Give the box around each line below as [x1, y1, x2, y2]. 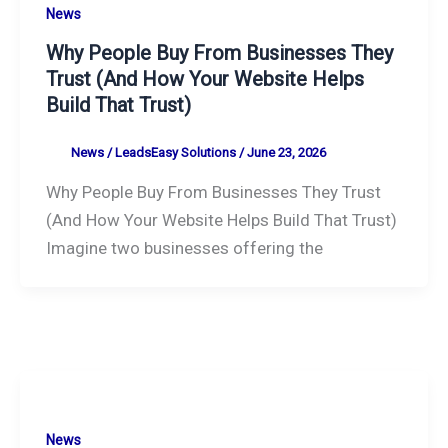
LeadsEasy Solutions [114, 145, 239, 161]
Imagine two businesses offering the [45, 237, 323, 258]
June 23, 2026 [246, 145, 326, 161]
